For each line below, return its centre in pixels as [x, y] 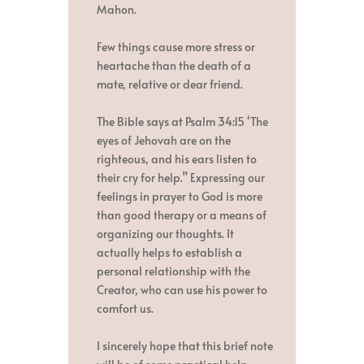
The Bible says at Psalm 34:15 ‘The [182, 121]
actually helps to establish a [169, 252]
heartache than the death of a [174, 65]
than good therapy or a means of [182, 214]
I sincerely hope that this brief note [185, 345]
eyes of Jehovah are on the [164, 140]
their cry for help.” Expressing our [181, 177]
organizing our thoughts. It [165, 233]
